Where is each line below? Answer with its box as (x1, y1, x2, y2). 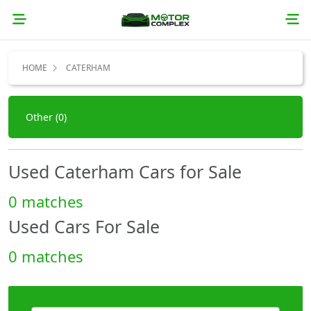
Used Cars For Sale (8, 214, 160, 238)
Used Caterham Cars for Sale (8, 159, 242, 183)
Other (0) (26, 110, 67, 124)
